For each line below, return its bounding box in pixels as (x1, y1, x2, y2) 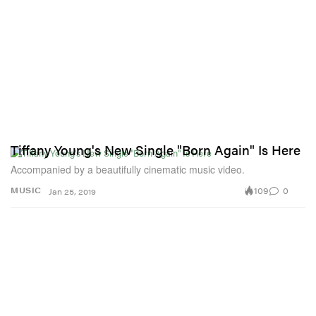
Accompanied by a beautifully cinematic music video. (11, 162, 245, 176)
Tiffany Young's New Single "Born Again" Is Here (11, 140, 300, 159)
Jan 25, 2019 (49, 186, 96, 197)
